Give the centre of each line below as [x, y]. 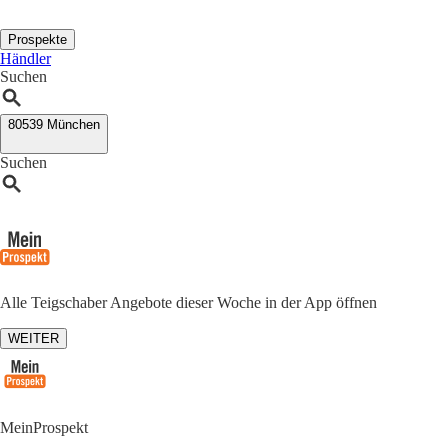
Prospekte [37, 39]
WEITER [33, 338]
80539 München [54, 124]
